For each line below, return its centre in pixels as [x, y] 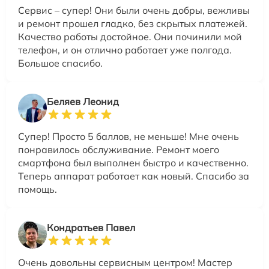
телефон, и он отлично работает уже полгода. [125, 50]
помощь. [38, 189]
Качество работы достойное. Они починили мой [130, 36]
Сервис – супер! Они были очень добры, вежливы [134, 10]
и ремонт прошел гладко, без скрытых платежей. [133, 23]
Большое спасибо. [60, 63]
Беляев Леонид [83, 101]
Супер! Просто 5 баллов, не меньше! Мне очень [128, 136]
